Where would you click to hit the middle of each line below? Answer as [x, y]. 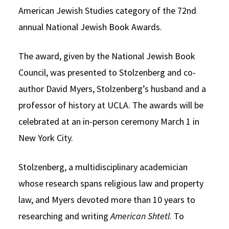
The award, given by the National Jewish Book [107, 56]
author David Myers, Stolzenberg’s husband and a [112, 88]
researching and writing [64, 216]
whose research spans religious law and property [111, 183]
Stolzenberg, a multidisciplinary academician [103, 167]
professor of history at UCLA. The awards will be [111, 105]
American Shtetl [140, 216]
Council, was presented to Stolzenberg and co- [107, 72]
